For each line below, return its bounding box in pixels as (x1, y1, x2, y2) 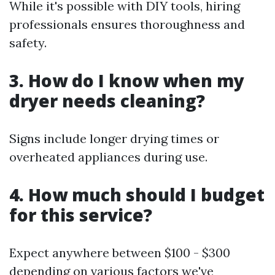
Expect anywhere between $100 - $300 (9, 245, 230, 261)
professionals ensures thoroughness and (9, 17, 245, 33)
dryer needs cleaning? (9, 89, 205, 113)
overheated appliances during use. (9, 149, 207, 165)
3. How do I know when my (9, 69, 244, 93)
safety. (9, 35, 47, 51)
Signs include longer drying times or (9, 131, 219, 147)
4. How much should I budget (9, 183, 265, 207)
